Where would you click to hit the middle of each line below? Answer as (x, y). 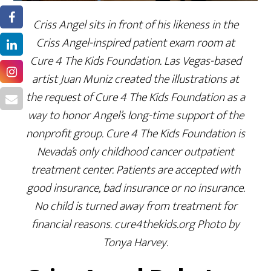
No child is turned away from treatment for (135, 206)
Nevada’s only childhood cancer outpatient (135, 152)
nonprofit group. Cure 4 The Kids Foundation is (135, 133)
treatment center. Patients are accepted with (135, 170)
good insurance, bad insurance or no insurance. (135, 188)
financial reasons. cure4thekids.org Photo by (135, 224)
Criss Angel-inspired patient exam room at (135, 43)
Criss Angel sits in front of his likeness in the (135, 24)
